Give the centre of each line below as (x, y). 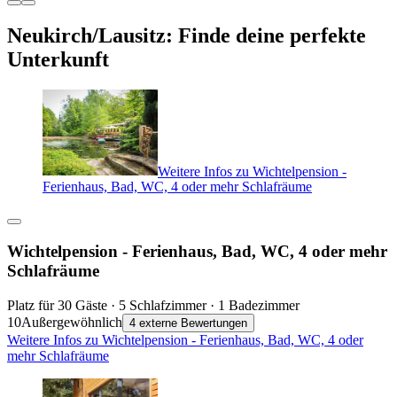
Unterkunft (58, 59)
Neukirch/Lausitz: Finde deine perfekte (187, 35)
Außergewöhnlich (72, 322)
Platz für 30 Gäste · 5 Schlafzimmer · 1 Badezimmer (153, 305)
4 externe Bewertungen (188, 323)
